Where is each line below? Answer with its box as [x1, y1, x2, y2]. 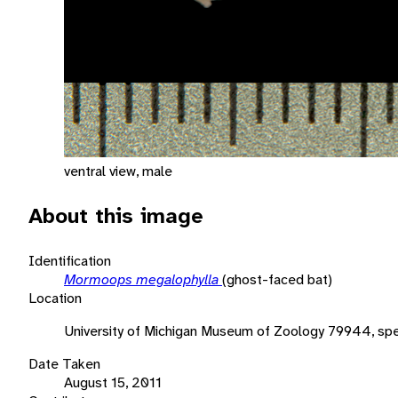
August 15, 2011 [64, 372, 162, 392]
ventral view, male [64, 161, 172, 180]
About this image [28, 201, 203, 230]
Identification [28, 251, 111, 270]
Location [28, 288, 82, 307]
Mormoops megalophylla [64, 269, 222, 289]
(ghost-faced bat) [222, 269, 332, 289]
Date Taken [28, 354, 100, 373]
